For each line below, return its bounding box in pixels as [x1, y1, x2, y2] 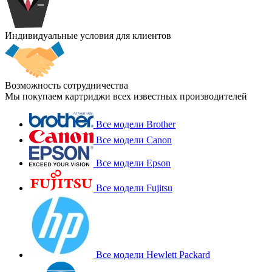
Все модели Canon [96, 134, 172, 145]
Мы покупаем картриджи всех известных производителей [5, 90, 247, 101]
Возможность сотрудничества [5, 80, 128, 90]
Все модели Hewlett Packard [96, 249, 210, 260]
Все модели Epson [96, 157, 171, 168]
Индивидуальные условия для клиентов [5, 30, 171, 41]
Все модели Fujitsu [96, 182, 172, 193]
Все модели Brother [96, 118, 175, 129]
